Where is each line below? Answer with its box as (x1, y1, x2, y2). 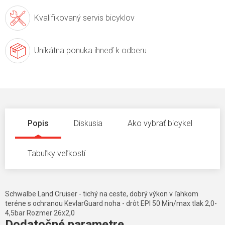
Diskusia (74, 119, 102, 129)
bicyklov (103, 13, 135, 23)
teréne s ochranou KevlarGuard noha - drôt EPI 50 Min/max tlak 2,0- (5, 199, 217, 208)
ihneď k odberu (92, 46, 147, 56)
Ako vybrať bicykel (128, 119, 192, 129)
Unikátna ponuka (34, 46, 92, 56)
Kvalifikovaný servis (34, 13, 103, 23)
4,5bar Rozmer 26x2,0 (5, 209, 75, 217)
